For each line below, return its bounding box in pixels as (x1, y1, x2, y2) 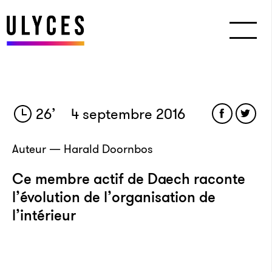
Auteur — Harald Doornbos (12, 141, 153, 157)
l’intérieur (12, 205, 76, 226)
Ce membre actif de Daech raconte (12, 169, 245, 189)
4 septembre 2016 (67, 104, 186, 124)
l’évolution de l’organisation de (12, 187, 216, 208)
